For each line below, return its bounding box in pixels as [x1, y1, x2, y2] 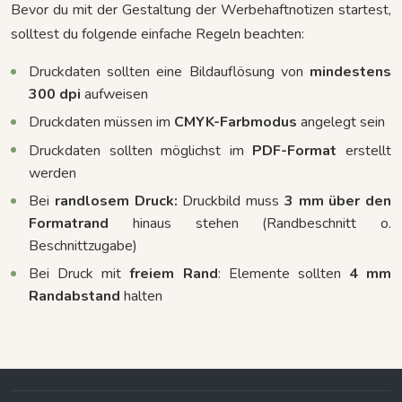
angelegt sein [297, 112, 385, 133]
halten [120, 286, 162, 307]
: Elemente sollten [217, 264, 349, 284]
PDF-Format [252, 140, 337, 161]
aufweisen [81, 83, 148, 104]
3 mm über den [284, 190, 391, 211]
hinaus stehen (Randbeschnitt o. [109, 213, 391, 233]
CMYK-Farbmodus [174, 112, 297, 133]
